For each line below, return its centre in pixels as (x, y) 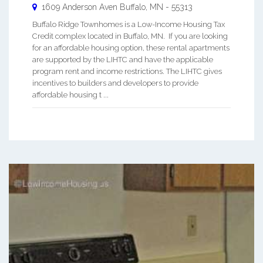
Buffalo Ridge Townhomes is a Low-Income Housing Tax (129, 24)
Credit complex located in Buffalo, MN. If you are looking (130, 36)
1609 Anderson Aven (80, 7)
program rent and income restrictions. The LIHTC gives (127, 71)
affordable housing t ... (70, 95)
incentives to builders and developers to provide (115, 83)
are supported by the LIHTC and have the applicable (123, 59)
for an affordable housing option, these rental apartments (131, 48)
